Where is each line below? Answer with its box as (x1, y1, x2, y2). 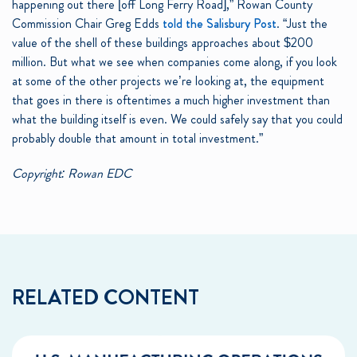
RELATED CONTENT (12, 282, 199, 312)
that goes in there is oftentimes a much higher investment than (12, 90, 330, 109)
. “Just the (277, 14, 328, 33)
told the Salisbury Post (163, 14, 277, 33)
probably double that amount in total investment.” (12, 128, 263, 147)
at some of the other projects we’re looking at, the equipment (12, 71, 324, 90)
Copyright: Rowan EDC (12, 163, 131, 182)
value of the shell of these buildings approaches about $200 (12, 33, 313, 52)
